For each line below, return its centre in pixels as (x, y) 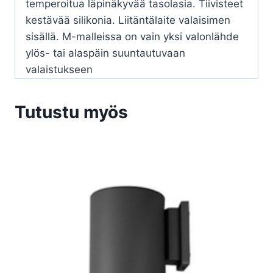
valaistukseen (59, 70)
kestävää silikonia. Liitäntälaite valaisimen (128, 20)
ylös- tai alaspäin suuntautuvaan (105, 53)
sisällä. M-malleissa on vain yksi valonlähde (132, 37)
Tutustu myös (71, 112)
